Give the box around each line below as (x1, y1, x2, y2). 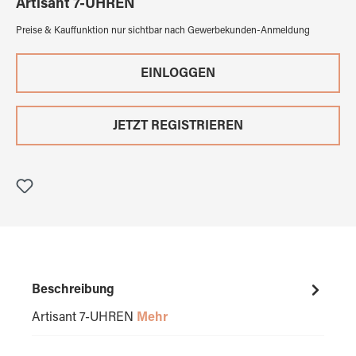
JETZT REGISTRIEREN (113, 120, 243, 133)
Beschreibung (32, 284, 114, 297)
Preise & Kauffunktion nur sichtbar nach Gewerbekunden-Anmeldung (16, 26, 310, 37)
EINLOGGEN (141, 68, 215, 81)
